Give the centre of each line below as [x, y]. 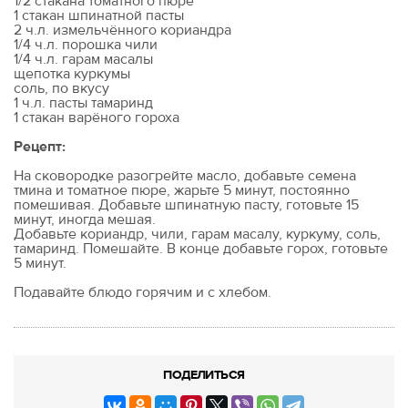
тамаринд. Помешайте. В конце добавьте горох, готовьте [201, 249]
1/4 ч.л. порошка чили [86, 45]
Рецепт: [40, 147]
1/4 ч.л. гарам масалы [83, 60]
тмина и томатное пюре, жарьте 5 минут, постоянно [182, 191]
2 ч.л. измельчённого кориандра [122, 31]
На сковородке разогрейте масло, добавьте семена [185, 176]
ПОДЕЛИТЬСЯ [204, 375]
